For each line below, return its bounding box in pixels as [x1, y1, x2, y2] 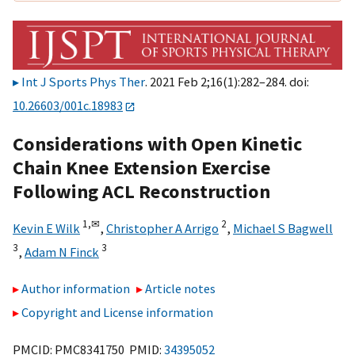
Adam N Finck [25, 243, 99, 260]
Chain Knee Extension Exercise [13, 155, 271, 180]
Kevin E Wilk [13, 219, 80, 236]
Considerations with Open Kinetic [13, 131, 302, 156]
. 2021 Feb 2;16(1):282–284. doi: [145, 74, 309, 90]
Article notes [145, 281, 216, 297]
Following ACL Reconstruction [13, 178, 270, 204]
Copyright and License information [21, 304, 213, 321]
